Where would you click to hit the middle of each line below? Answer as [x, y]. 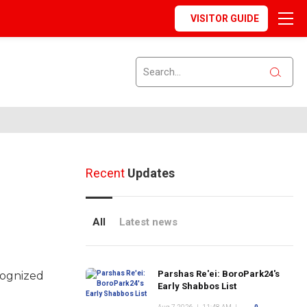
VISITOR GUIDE [225, 19]
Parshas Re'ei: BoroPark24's [218, 274]
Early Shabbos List [197, 286]
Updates [149, 173]
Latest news [148, 222]
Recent [105, 173]
